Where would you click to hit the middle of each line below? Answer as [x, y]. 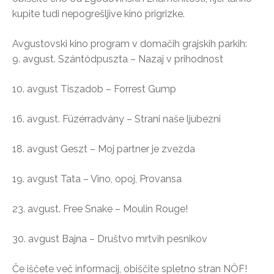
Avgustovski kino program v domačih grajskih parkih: [130, 43]
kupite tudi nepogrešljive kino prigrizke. [98, 13]
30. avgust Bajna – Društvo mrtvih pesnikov [110, 239]
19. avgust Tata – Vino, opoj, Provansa [97, 179]
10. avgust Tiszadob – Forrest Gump [94, 89]
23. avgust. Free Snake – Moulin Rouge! [100, 209]
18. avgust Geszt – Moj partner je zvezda [104, 149]
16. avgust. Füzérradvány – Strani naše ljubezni [117, 119]
